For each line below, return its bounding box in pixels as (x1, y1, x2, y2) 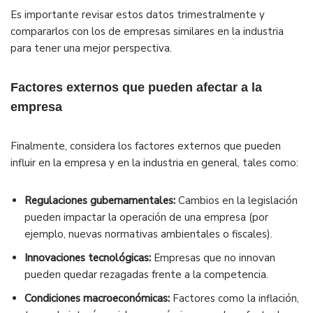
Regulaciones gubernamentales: (24, 194, 175, 208)
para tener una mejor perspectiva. (10, 41, 172, 56)
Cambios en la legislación (175, 194, 298, 208)
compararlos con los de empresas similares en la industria (10, 24, 284, 39)
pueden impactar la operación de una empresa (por (24, 210, 268, 225)
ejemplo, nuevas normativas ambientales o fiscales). (24, 227, 272, 242)
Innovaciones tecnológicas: (24, 251, 151, 265)
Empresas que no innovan (151, 251, 275, 265)
